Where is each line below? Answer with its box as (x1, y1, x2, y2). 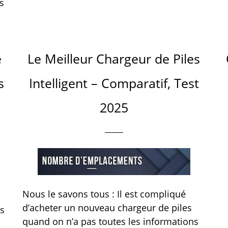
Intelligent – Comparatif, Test (28, 74, 199, 92)
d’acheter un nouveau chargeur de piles (22, 202, 192, 214)
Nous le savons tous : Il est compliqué (22, 188, 186, 200)
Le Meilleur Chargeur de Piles (27, 50, 201, 67)
